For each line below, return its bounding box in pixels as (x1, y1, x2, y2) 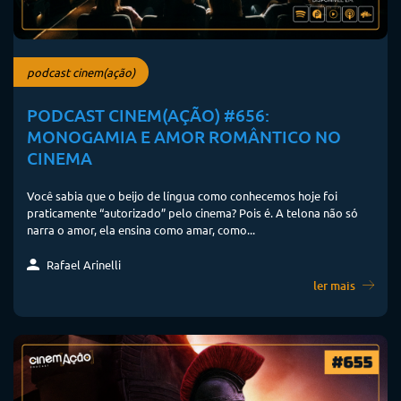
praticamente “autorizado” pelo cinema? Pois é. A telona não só (27, 205, 358, 221)
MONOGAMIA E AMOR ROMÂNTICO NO (27, 125, 341, 149)
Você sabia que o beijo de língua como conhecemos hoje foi (27, 188, 337, 204)
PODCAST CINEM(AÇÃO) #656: (27, 104, 269, 127)
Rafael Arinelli (44, 257, 121, 273)
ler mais (313, 277, 358, 294)
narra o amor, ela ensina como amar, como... (27, 222, 255, 238)
